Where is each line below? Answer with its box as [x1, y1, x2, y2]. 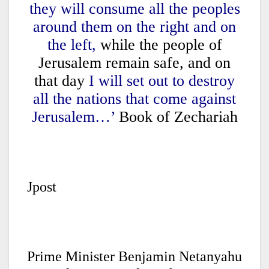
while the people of [95, 36, 222, 54]
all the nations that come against [33, 90, 236, 108]
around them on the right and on [33, 18, 236, 36]
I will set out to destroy [89, 72, 235, 90]
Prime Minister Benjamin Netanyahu [27, 249, 242, 265]
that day [34, 72, 89, 90]
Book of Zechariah [114, 108, 238, 126]
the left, [47, 36, 96, 54]
